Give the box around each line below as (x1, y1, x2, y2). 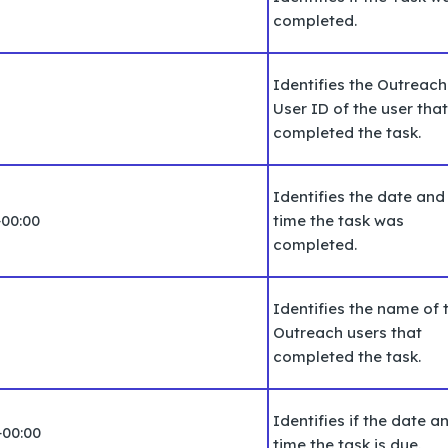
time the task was (273, 210, 404, 230)
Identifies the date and (273, 186, 445, 206)
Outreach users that (273, 322, 422, 342)
